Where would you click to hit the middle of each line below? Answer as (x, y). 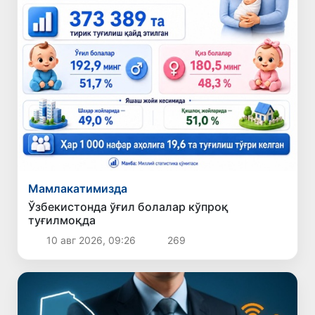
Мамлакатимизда (78, 189)
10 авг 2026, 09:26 (91, 240)
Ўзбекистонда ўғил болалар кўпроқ (129, 207)
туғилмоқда (62, 220)
